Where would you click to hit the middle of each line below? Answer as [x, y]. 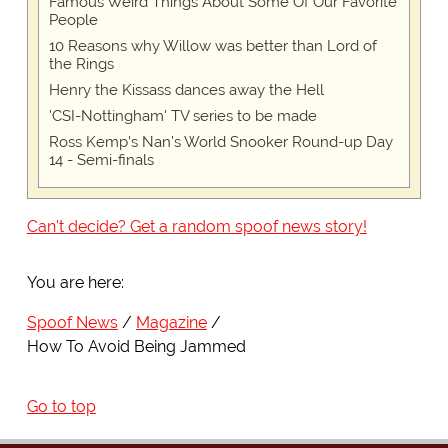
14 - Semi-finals [101, 160]
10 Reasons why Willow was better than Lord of [212, 46]
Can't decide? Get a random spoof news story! [196, 227]
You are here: [75, 283]
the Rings [81, 64]
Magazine [171, 323]
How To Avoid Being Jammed [136, 347]
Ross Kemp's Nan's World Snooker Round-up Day [220, 142]
